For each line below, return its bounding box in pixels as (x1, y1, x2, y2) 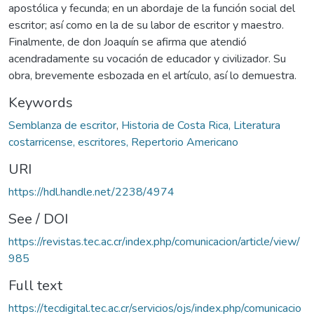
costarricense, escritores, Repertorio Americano (8, 134, 238, 150)
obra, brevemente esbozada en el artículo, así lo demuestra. (8, 67, 296, 83)
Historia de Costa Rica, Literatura (121, 117, 280, 133)
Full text (8, 275, 62, 295)
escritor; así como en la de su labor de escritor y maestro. (8, 17, 284, 33)
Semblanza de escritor (8, 117, 116, 133)
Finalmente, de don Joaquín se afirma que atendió (8, 34, 247, 50)
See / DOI (8, 209, 68, 228)
